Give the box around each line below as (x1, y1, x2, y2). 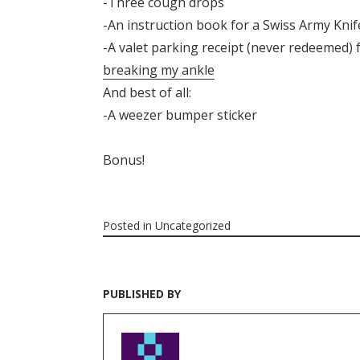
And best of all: (103, 84, 191, 102)
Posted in (103, 218, 155, 234)
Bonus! (103, 151, 145, 170)
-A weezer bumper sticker (103, 106, 257, 125)
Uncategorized (155, 218, 231, 234)
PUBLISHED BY (103, 286, 181, 302)
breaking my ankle (103, 61, 215, 80)
